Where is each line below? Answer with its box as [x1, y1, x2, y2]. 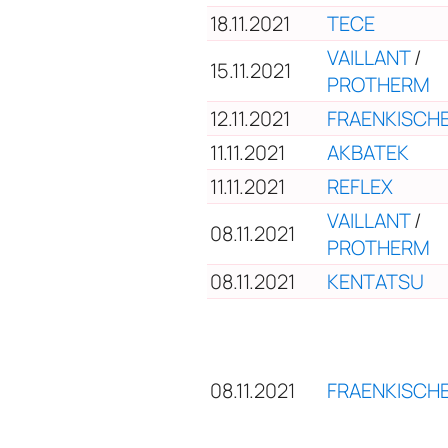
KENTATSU [327, 267, 424, 295]
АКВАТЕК [327, 138, 409, 166]
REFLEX [327, 172, 393, 200]
